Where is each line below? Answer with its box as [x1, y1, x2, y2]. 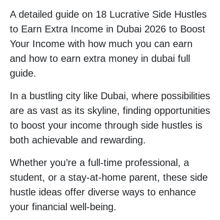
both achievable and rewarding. [10, 135, 146, 146]
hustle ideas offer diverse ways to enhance [10, 187, 196, 198]
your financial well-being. [10, 201, 116, 213]
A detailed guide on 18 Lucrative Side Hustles [10, 9, 207, 20]
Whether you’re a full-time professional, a [10, 157, 189, 168]
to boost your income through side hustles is [10, 120, 202, 131]
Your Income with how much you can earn [10, 38, 192, 50]
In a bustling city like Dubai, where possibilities [10, 90, 210, 102]
